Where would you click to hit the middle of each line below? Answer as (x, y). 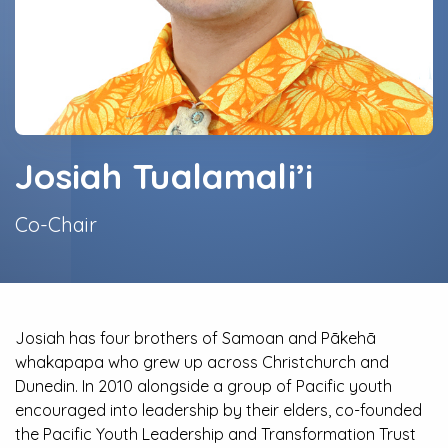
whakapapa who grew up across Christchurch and (202, 362)
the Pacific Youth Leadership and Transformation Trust (215, 434)
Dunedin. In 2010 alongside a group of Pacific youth (203, 386)
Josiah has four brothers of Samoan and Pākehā (195, 338)
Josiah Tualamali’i (164, 176)
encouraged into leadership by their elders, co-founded (218, 410)
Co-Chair (56, 224)
